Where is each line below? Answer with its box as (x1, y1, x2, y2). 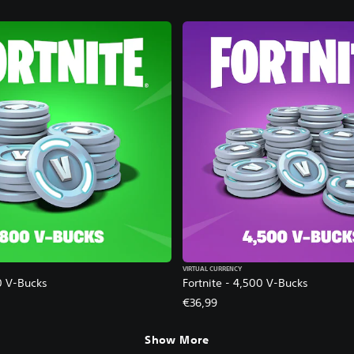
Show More (145, 333, 209, 348)
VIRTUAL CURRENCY (183, 264, 242, 274)
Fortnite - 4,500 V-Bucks (183, 275, 308, 290)
